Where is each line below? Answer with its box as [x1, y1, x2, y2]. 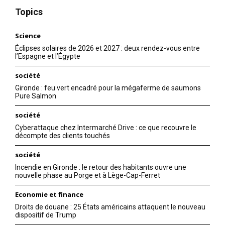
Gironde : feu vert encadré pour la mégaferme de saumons [15, 84, 201, 92]
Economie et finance [15, 190, 83, 199]
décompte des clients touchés [15, 132, 110, 140]
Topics [15, 7, 43, 18]
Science [15, 31, 41, 41]
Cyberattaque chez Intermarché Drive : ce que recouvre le [15, 124, 196, 132]
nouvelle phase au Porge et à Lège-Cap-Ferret [15, 171, 160, 180]
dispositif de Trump [15, 211, 76, 219]
